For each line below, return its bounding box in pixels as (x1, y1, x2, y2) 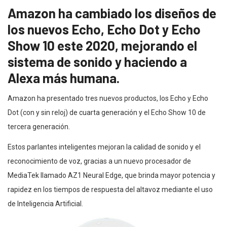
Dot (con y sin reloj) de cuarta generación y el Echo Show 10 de (8, 108, 206, 117)
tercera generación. (8, 123, 70, 131)
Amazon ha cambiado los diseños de (8, 5, 216, 21)
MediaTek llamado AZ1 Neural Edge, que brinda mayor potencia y (8, 171, 215, 180)
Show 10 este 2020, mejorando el (8, 37, 197, 54)
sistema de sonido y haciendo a (8, 54, 187, 70)
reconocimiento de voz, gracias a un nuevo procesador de (8, 157, 191, 166)
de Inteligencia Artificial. (8, 200, 83, 208)
